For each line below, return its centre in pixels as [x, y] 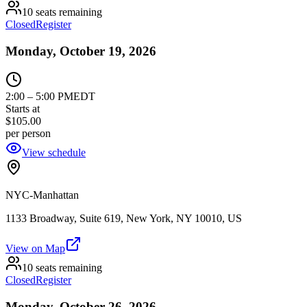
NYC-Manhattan [42, 195]
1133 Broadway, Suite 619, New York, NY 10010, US [124, 219]
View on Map [35, 249]
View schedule [54, 153]
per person [28, 134]
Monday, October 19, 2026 [81, 51]
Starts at [23, 109]
